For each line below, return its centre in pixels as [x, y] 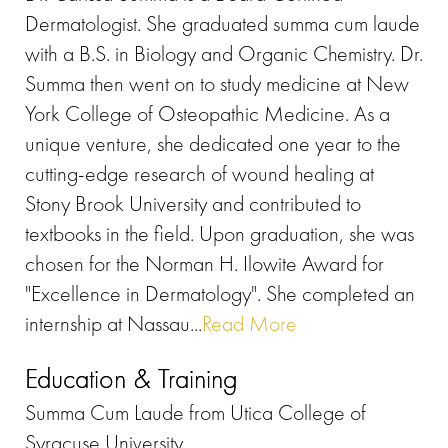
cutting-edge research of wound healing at [199, 173]
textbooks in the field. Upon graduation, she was [219, 233]
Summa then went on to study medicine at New [217, 83]
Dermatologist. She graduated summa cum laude [222, 23]
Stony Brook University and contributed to [193, 203]
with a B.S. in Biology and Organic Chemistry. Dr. [224, 53]
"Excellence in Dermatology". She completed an [220, 293]
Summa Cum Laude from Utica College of [195, 412]
